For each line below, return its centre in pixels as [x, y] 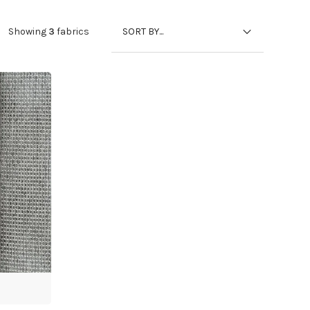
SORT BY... [143, 31]
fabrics [72, 31]
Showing [28, 31]
